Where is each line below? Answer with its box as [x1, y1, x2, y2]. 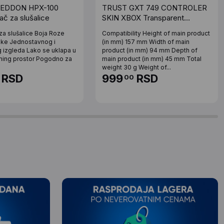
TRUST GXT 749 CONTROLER [102, 3, 207, 13]
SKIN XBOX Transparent [102, 13, 184, 23]
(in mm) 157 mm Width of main [102, 38, 190, 46]
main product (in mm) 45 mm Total [102, 55, 202, 63]
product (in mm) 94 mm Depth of [102, 46, 198, 54]
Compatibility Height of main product [102, 29, 210, 37]
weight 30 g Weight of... [102, 63, 171, 71]
